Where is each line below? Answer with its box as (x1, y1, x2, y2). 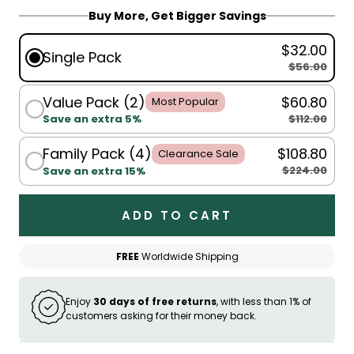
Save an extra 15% (43, 163, 146, 179)
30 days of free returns (93, 295, 217, 309)
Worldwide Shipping (138, 250, 239, 264)
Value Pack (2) (43, 92, 146, 112)
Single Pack (43, 47, 122, 68)
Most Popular (152, 94, 220, 110)
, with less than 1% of (217, 295, 311, 309)
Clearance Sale (158, 145, 239, 161)
